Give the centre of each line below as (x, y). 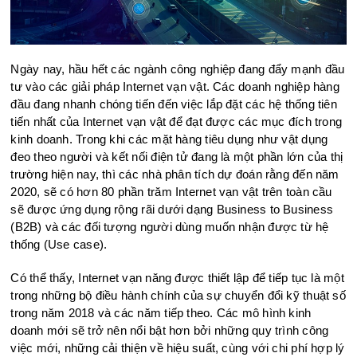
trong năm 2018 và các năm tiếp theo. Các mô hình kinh (161, 312)
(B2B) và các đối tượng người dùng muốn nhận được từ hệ (170, 226)
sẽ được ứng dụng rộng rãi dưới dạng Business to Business (172, 209)
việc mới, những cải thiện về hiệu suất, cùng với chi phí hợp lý (178, 347)
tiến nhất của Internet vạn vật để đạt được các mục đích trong (177, 121)
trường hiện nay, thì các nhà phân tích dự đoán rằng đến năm (175, 174)
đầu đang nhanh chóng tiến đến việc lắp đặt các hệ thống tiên (174, 104)
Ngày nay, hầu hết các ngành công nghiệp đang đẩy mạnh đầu (178, 69)
